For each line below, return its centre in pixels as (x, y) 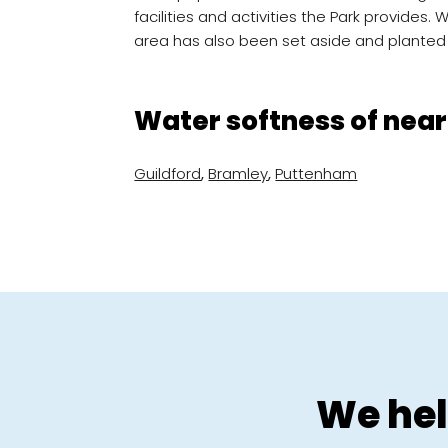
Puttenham (316, 174)
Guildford (168, 174)
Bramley (238, 174)
